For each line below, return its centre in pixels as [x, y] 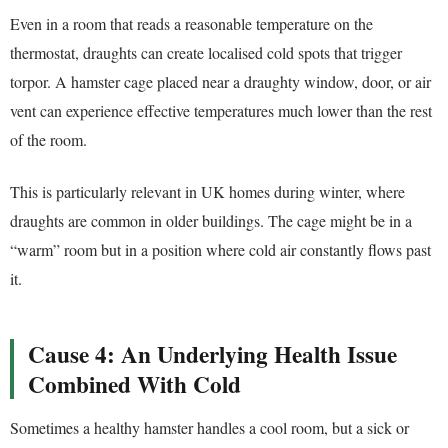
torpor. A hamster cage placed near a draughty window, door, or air [220, 82]
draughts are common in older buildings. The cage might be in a [211, 220]
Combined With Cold [134, 384]
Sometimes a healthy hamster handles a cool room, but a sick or [209, 428]
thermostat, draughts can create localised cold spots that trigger [206, 53]
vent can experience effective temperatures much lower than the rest [221, 111]
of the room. [48, 140]
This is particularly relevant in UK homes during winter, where [207, 191]
